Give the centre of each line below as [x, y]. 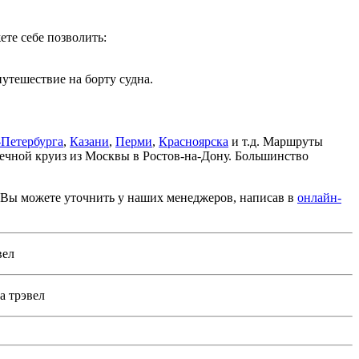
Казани [89, 141]
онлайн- [319, 197]
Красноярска [194, 141]
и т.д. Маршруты [276, 141]
